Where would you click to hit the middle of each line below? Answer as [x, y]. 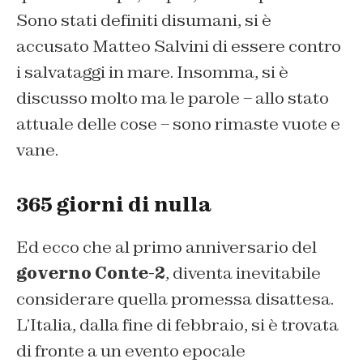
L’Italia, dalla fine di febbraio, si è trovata [177, 325]
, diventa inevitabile [243, 273]
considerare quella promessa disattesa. [175, 299]
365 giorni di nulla [114, 205]
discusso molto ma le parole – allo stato [173, 98]
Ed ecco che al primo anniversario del [167, 248]
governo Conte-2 [91, 273]
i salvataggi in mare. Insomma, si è [152, 73]
